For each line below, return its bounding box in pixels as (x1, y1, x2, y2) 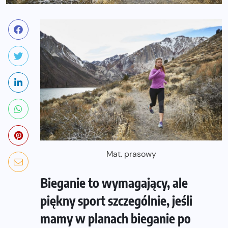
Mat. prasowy (106, 149, 156, 160)
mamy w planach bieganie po (40, 210, 191, 227)
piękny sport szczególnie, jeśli (40, 192, 192, 209)
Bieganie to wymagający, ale (40, 175, 188, 191)
